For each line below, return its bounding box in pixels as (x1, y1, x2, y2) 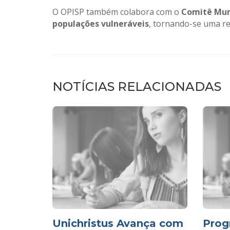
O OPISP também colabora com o (52, 6, 181, 18)
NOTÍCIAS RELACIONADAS (52, 79, 221, 94)
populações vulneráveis (52, 18, 149, 30)
